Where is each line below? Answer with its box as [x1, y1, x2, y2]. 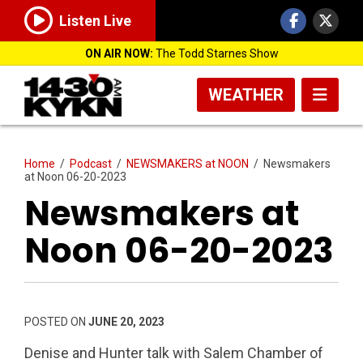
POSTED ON [24, 314, 88, 328]
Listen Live [59, 12, 131, 30]
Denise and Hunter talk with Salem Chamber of [24, 344, 323, 361]
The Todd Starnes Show [152, 47, 279, 60]
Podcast [70, 156, 112, 170]
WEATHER [208, 85, 284, 105]
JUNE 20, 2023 [88, 314, 164, 328]
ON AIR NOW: [84, 47, 153, 60]
